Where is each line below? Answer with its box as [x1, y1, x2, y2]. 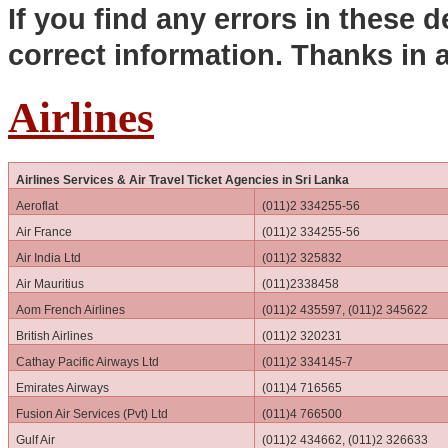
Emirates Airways [16, 381, 110, 396]
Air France [16, 225, 73, 240]
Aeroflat [16, 199, 59, 214]
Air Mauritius [16, 277, 85, 292]
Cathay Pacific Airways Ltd [16, 355, 160, 370]
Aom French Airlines [16, 303, 126, 318]
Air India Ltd [16, 251, 82, 266]
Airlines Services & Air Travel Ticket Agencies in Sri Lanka [16, 173, 350, 188]
